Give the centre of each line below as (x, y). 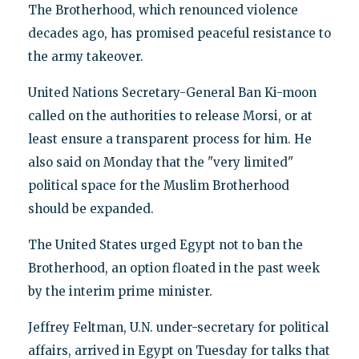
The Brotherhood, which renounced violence (163, 10)
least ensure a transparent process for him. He (169, 139)
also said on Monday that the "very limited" (160, 163)
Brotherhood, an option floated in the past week (173, 268)
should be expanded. (91, 209)
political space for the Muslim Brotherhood (158, 186)
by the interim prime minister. (120, 292)
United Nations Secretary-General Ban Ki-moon (172, 93)
